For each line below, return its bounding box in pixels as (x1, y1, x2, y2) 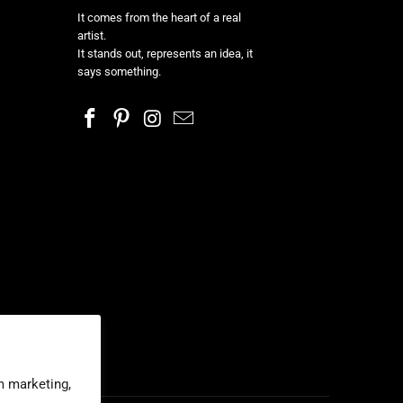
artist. (77, 29, 106, 42)
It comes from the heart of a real (77, 11, 241, 24)
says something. (77, 65, 161, 78)
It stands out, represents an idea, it (77, 47, 253, 60)
